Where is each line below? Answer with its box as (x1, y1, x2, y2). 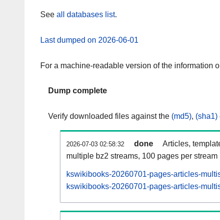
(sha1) (195, 112, 218, 121)
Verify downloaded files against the (48, 112, 171, 121)
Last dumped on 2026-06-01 (40, 35, 138, 44)
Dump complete (48, 86, 107, 95)
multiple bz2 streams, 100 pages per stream (66, 152, 218, 161)
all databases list (56, 10, 115, 19)
